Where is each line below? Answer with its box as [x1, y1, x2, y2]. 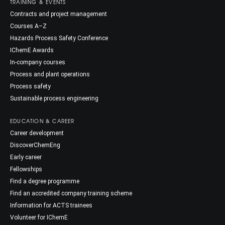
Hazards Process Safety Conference [10, 35, 108, 42]
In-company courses [10, 59, 65, 66]
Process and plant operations [10, 71, 90, 78]
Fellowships [10, 166, 42, 173]
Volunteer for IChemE [10, 214, 68, 221]
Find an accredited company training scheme [10, 190, 132, 197]
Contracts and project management [10, 11, 107, 18]
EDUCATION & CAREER [10, 117, 75, 125]
